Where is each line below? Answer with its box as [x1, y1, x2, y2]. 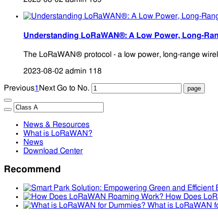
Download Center [23, 146, 83, 155]
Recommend [4, 164, 61, 174]
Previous [4, 84, 35, 92]
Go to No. [57, 84, 90, 92]
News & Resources [23, 120, 90, 128]
